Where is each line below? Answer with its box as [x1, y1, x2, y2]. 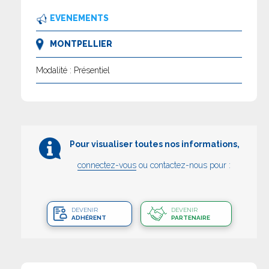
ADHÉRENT [71, 214, 106, 222]
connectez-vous [77, 160, 136, 171]
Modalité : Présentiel [36, 65, 110, 76]
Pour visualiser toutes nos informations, [69, 139, 240, 150]
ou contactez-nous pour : [136, 160, 231, 171]
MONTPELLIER [50, 39, 112, 49]
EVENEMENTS [50, 13, 109, 23]
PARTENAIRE [171, 214, 210, 222]
